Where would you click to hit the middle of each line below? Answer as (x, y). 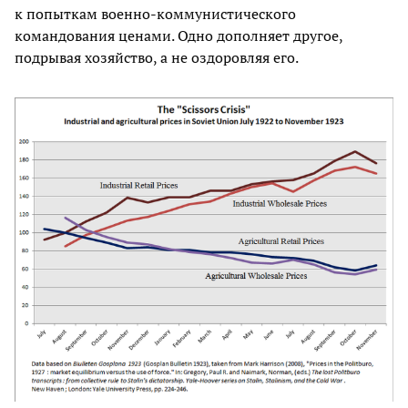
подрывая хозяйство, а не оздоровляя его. (157, 58)
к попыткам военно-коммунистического (155, 14)
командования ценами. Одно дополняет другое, (178, 36)
